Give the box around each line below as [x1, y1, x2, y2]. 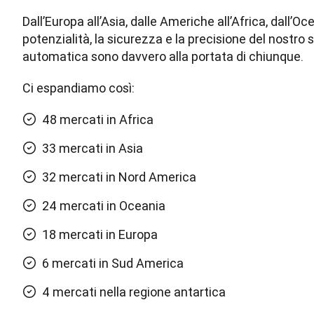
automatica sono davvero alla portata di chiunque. [22, 48, 303, 65]
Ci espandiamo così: [22, 80, 135, 97]
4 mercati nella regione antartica [42, 284, 226, 301]
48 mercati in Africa [42, 111, 153, 128]
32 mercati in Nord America [42, 169, 196, 186]
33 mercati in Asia [42, 140, 143, 157]
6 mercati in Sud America [42, 255, 184, 272]
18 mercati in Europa [42, 226, 158, 243]
